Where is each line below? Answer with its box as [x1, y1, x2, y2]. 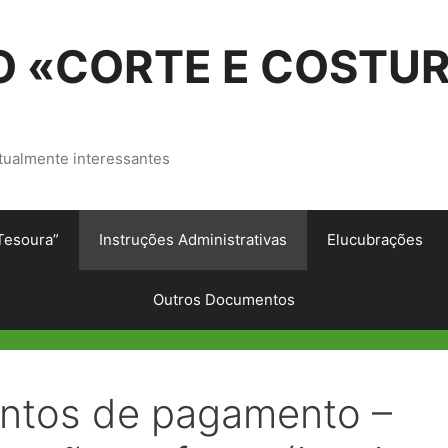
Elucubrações [327, 230, 423, 249]
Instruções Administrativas [99, 230, 287, 249]
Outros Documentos [153, 290, 295, 309]
